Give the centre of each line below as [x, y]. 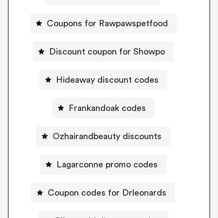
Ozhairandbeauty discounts [107, 136]
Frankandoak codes [107, 108]
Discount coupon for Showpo [107, 51]
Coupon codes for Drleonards [107, 192]
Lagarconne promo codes [107, 164]
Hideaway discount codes [107, 80]
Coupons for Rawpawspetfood [107, 23]
